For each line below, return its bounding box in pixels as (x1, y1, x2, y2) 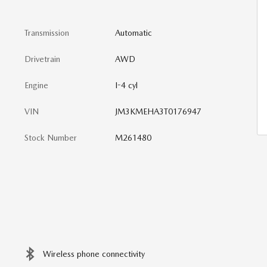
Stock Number (24, 133, 77, 142)
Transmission (24, 28, 69, 38)
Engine (24, 80, 48, 90)
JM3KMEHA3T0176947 (114, 107, 201, 116)
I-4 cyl (114, 80, 138, 90)
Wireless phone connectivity (43, 249, 145, 259)
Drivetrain (24, 54, 60, 64)
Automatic (114, 28, 152, 38)
